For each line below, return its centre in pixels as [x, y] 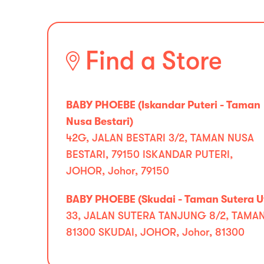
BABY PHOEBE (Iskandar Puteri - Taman [163, 105]
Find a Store [154, 61]
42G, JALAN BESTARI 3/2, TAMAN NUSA [160, 138]
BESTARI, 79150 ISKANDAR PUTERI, [149, 154]
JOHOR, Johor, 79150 [118, 171]
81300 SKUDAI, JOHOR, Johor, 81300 [155, 232]
